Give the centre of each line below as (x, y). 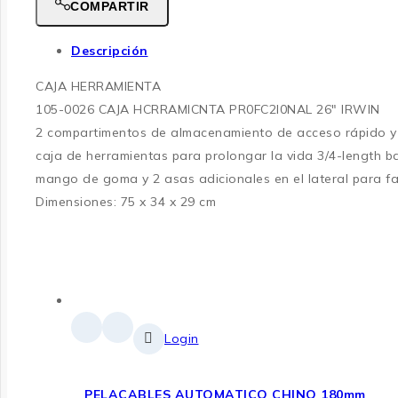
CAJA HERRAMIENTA (98, 86)
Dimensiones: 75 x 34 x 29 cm (126, 201)
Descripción (110, 50)
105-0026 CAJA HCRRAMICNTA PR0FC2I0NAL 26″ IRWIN (208, 109)
